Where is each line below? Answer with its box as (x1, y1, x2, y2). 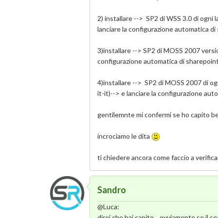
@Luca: (97, 202, 120, 211)
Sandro (97, 184, 127, 195)
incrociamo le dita (97, 131, 152, 140)
